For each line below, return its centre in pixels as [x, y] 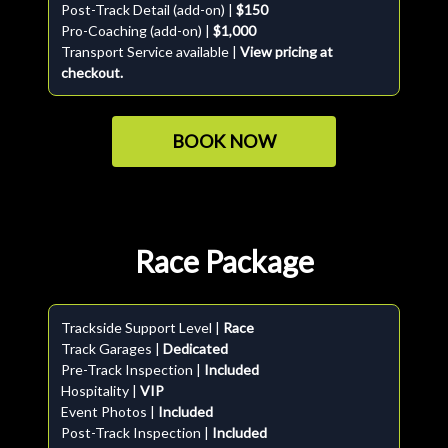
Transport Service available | [150, 51]
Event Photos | [109, 411]
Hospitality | [100, 390]
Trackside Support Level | [142, 327]
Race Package [224, 261]
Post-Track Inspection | [136, 432]
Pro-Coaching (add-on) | [137, 30]
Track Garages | [112, 348]
